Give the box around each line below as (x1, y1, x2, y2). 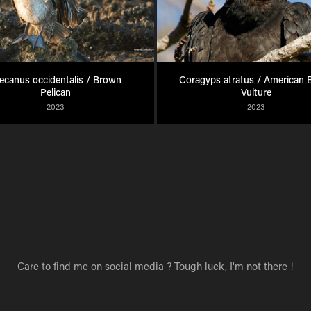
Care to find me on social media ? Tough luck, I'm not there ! (17, 259, 294, 274)
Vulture (240, 85, 271, 99)
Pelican (40, 85, 71, 99)
